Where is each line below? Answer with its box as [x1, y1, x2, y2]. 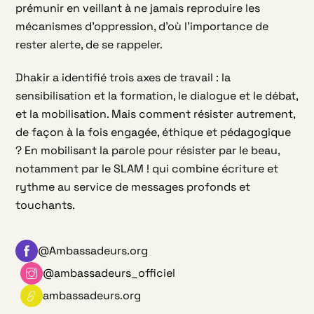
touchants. [15, 197, 76, 212]
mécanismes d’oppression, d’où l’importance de [15, 19, 269, 34]
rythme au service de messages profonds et [15, 179, 251, 194]
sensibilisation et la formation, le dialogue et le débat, [15, 88, 299, 103]
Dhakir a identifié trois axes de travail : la [15, 69, 231, 85]
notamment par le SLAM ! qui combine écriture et [15, 161, 279, 176]
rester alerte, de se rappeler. [15, 37, 163, 53]
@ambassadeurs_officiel [42, 265, 175, 280]
